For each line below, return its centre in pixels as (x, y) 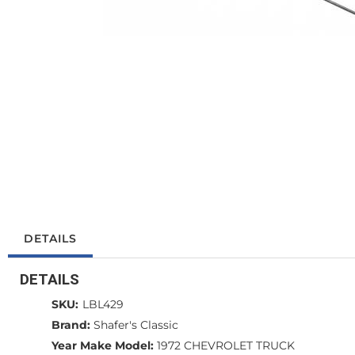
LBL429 (103, 304)
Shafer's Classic (136, 325)
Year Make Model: (103, 345)
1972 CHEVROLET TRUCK (226, 345)
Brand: (71, 325)
